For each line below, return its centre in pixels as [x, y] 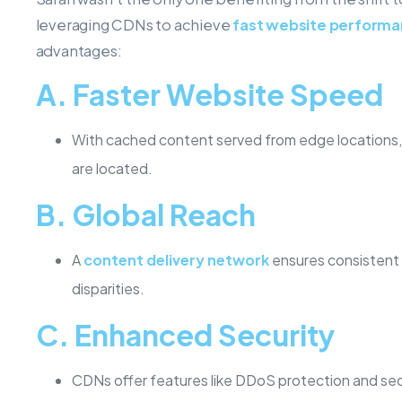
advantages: [79, 50]
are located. [112, 168]
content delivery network [176, 259]
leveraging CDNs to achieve [134, 24]
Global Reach [163, 214]
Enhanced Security [204, 334]
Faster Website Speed [227, 94]
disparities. [108, 288]
